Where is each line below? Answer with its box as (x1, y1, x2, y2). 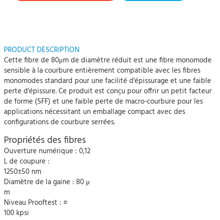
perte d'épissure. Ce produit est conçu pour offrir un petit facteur (4, 85, 212, 97)
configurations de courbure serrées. (4, 116, 115, 128)
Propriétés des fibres (4, 133, 86, 148)
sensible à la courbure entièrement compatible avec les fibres (4, 65, 200, 77)
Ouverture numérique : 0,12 (4, 145, 90, 157)
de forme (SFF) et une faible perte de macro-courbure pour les (4, 96, 203, 108)
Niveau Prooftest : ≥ (4, 197, 67, 209)
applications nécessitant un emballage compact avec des (4, 106, 185, 118)
